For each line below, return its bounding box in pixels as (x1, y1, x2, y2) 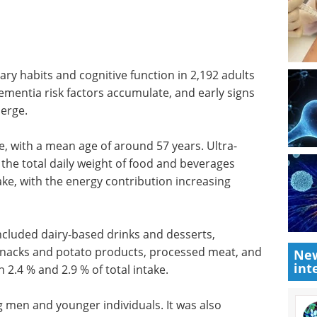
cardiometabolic (77, 263, 170, 279)
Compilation (182, 299, 248, 315)
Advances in (77, 244, 146, 260)
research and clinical (77, 281, 195, 297)
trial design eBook (77, 299, 180, 316)
